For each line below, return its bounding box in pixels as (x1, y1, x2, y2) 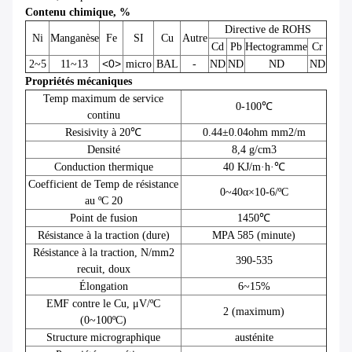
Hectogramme (245, 41, 307, 53)
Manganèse (49, 32, 99, 45)
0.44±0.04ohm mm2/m (202, 126, 306, 139)
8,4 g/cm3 (231, 144, 277, 156)
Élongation (79, 280, 128, 293)
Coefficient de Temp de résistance (28, 178, 178, 191)
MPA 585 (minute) (212, 229, 295, 242)
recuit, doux (76, 263, 130, 276)
